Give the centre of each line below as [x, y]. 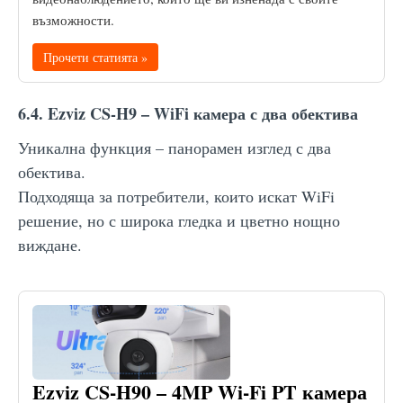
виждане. [50, 244]
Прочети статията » [95, 57]
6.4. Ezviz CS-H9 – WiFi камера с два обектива [188, 113]
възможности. [73, 19]
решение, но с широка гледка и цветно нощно [179, 220]
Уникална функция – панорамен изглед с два [175, 147]
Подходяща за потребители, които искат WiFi [176, 196]
